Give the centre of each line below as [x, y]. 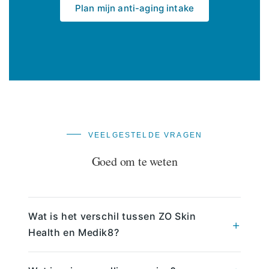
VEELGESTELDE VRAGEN [145, 135]
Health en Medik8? [74, 232]
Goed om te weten [134, 161]
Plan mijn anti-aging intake [134, 8]
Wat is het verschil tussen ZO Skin [112, 216]
